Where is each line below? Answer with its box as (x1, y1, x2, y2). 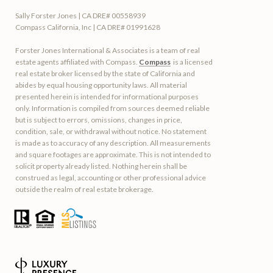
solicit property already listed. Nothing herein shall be (15, 161, 187, 171)
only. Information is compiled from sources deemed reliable (15, 103, 210, 113)
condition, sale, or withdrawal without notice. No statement (15, 126, 207, 136)
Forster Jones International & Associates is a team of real (15, 45, 200, 55)
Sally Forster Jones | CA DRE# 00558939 (15, 10, 146, 20)
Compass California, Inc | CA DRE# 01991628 (15, 22, 160, 32)
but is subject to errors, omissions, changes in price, (15, 115, 182, 124)
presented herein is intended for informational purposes (15, 91, 199, 101)
